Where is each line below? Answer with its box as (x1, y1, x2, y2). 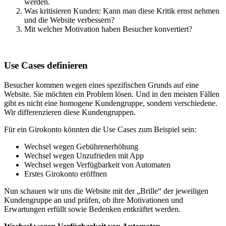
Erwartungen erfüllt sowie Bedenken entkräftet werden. (4, 205, 181, 213)
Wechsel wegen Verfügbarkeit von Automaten (24, 160, 171, 169)
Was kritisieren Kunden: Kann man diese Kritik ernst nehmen (24, 6, 219, 15)
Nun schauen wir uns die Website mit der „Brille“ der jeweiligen (4, 187, 208, 195)
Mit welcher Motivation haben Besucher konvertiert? (24, 24, 192, 33)
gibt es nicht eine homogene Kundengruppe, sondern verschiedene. (4, 99, 217, 107)
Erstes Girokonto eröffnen (24, 169, 107, 178)
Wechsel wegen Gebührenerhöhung (24, 142, 138, 151)
